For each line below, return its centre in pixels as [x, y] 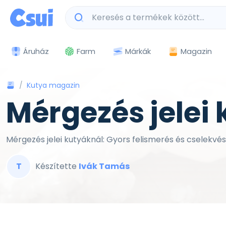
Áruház [36, 51]
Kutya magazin [53, 85]
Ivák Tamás [104, 166]
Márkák [138, 51]
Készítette [57, 166]
